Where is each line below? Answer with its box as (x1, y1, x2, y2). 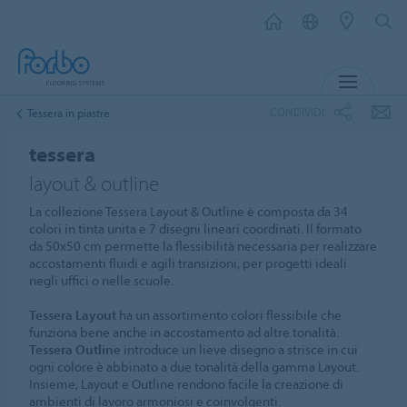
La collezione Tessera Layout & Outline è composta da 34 (29, 203, 349, 220)
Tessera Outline (29, 341, 122, 358)
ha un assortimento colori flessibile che (116, 306, 342, 323)
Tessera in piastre (27, 104, 110, 120)
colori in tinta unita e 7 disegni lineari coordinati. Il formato (29, 220, 362, 237)
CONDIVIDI (270, 104, 324, 119)
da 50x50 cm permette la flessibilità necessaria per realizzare (29, 237, 378, 254)
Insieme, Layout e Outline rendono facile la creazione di (29, 375, 344, 392)
